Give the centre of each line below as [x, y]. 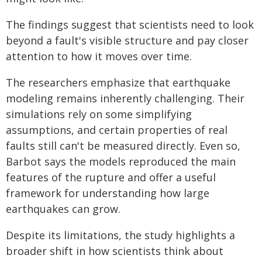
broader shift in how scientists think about [115, 251]
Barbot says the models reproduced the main [121, 161]
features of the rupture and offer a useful [111, 177]
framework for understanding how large [108, 193]
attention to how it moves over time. [99, 56]
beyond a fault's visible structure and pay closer [127, 40]
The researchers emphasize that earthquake [118, 82]
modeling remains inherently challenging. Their [125, 98]
